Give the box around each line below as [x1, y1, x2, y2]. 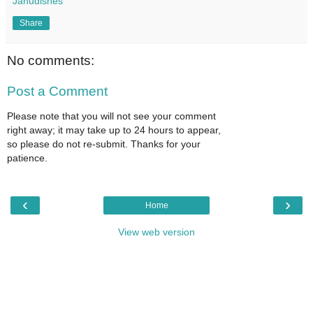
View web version [118, 226, 195, 238]
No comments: [7, 53, 94, 68]
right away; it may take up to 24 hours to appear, [7, 124, 221, 136]
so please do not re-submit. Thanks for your [7, 138, 201, 150]
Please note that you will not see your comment [7, 110, 216, 122]
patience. [7, 152, 48, 164]
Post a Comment [7, 83, 108, 99]
